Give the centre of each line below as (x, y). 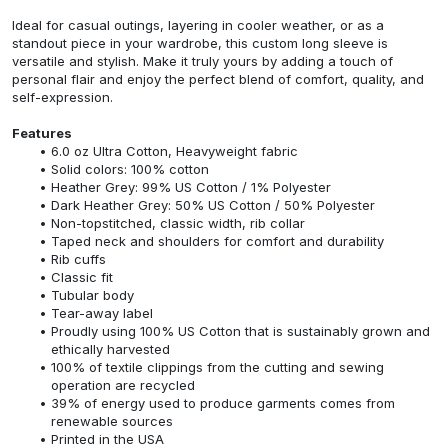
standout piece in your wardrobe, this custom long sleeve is (200, 42)
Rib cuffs (78, 258)
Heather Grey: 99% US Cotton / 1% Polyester (190, 186)
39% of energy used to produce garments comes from (222, 402)
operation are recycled (123, 384)
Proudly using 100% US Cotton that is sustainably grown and (240, 330)
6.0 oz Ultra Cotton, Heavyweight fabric (174, 150)
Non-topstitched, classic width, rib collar (177, 222)
